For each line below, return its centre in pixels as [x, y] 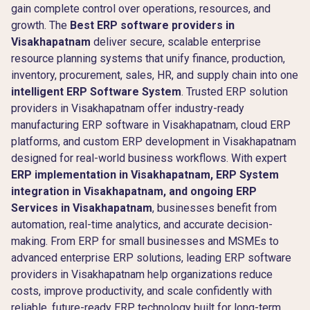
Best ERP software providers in [152, 25]
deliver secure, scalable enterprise [176, 42]
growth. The [40, 25]
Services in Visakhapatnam [82, 208]
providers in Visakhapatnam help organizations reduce [142, 274]
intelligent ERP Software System [96, 91]
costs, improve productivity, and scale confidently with [142, 291]
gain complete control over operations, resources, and [141, 8]
